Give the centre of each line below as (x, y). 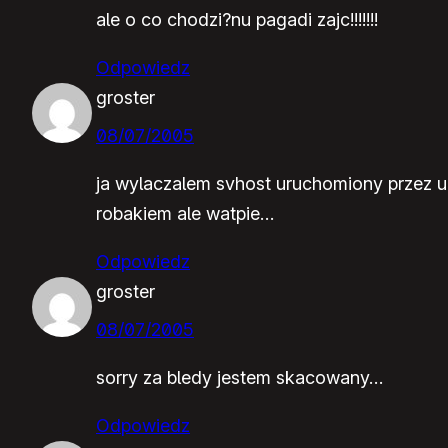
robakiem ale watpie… (185, 213)
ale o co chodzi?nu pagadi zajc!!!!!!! (237, 19)
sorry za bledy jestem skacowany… (239, 377)
